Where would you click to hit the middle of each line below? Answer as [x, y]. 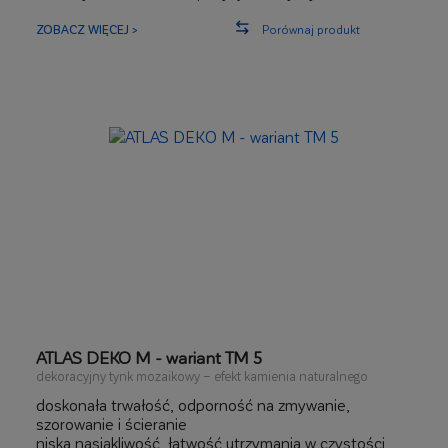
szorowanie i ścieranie [111, 423]
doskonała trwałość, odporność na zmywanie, [193, 404]
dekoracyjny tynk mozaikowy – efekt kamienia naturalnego [202, 375]
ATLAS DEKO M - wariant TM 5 [149, 357]
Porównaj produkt [311, 29]
